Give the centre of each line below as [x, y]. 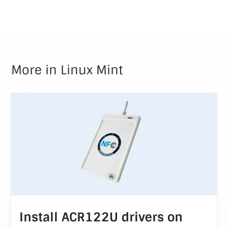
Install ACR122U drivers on [101, 217]
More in [34, 70]
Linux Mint [92, 70]
